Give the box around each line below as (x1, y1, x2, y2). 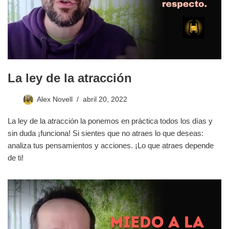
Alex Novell (37, 95, 73, 103)
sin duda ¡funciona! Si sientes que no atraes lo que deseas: (8, 128, 203, 138)
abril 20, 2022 (83, 95, 127, 103)
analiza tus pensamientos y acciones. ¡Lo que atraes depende (8, 141, 214, 150)
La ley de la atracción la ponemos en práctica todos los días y (8, 116, 213, 125)
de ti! (8, 153, 24, 162)
